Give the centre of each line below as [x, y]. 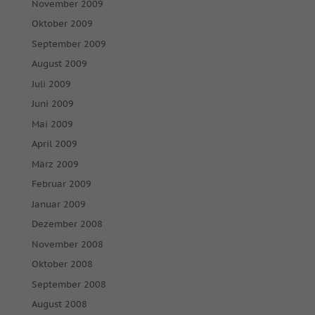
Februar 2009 [61, 184]
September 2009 [69, 44]
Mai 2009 [52, 124]
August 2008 [59, 304]
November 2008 [67, 244]
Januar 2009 [58, 204]
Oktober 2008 [62, 264]
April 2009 [54, 144]
